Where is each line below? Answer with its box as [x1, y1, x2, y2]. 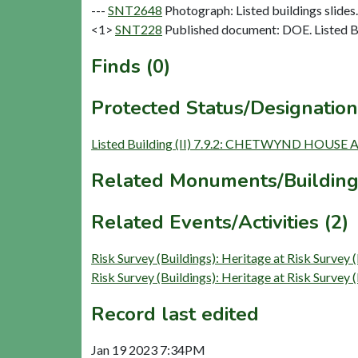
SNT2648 [108, 2, 162, 18]
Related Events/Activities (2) [91, 209, 348, 235]
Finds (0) [91, 53, 170, 79]
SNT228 [115, 21, 162, 37]
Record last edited [91, 300, 259, 327]
